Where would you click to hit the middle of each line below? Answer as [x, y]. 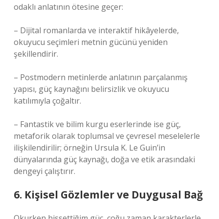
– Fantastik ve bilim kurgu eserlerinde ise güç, [97, 124]
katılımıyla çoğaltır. [47, 101]
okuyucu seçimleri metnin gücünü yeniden [91, 42]
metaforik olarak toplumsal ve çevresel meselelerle [107, 136]
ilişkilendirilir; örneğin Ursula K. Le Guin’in [89, 148]
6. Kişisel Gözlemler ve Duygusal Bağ [108, 195]
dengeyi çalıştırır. [44, 171]
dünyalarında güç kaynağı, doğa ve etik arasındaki [104, 159]
